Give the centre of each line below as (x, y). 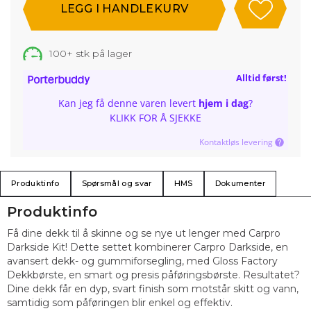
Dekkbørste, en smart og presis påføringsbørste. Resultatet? (153, 275)
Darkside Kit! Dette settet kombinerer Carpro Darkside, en (148, 247)
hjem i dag (224, 103)
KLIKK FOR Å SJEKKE (155, 118)
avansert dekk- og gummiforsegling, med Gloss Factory (142, 261)
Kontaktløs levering (236, 142)
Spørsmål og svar (117, 183)
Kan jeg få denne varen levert (128, 103)
